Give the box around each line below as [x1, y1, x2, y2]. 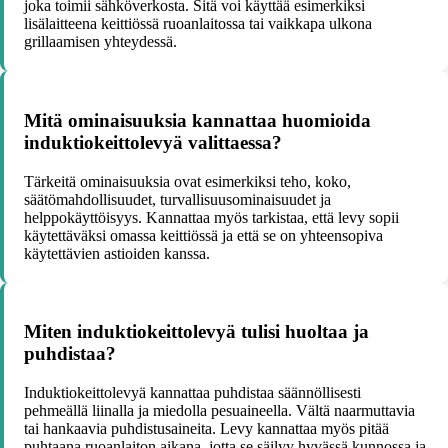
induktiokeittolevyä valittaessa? [24, 131, 282, 153]
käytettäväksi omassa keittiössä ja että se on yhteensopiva [24, 226, 383, 244]
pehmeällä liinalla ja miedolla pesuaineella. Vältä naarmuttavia [24, 401, 415, 419]
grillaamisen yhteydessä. [24, 33, 177, 51]
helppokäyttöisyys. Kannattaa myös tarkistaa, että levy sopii [24, 208, 399, 226]
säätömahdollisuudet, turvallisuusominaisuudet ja [24, 190, 331, 208]
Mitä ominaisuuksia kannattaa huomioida [24, 109, 371, 131]
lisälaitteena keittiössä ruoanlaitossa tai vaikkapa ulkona [24, 15, 372, 33]
